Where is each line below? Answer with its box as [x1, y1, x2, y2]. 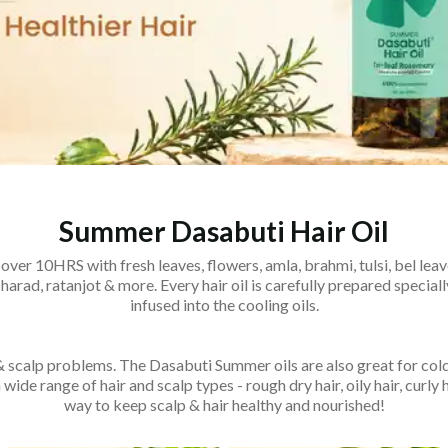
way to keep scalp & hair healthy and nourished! [63, 395, 385, 415]
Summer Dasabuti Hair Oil [59, 214, 389, 249]
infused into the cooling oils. [129, 295, 319, 315]
